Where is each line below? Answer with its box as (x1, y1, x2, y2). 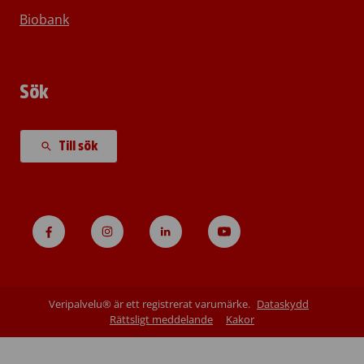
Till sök (58, 139, 97, 154)
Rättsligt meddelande (110, 312, 213, 327)
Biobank (19, 11, 69, 29)
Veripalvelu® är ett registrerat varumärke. (49, 297, 250, 312)
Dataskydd (257, 297, 309, 312)
